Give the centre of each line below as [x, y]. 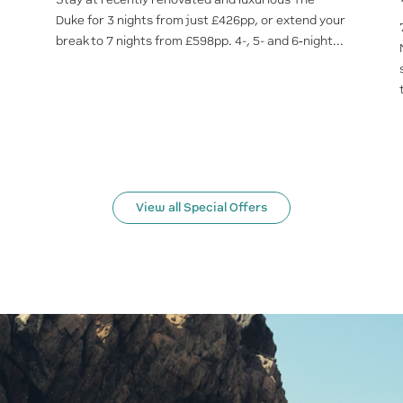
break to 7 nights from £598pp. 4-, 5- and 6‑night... [199, 40]
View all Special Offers [201, 208]
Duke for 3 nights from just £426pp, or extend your [200, 20]
